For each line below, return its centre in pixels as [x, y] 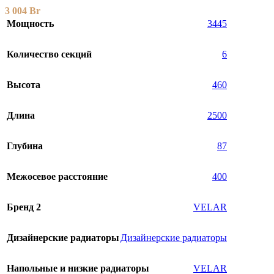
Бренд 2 [24, 207]
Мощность [30, 24]
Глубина [25, 146]
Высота [24, 85]
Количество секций [49, 54]
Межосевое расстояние [57, 177]
